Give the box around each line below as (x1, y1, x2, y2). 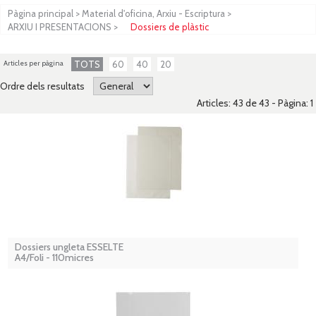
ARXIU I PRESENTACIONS (8, 21, 111, 33)
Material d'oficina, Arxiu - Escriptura (82, 8, 225, 20)
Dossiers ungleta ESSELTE (15, 241, 123, 254)
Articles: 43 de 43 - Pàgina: (197, 97, 310, 110)
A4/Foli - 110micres (15, 251, 94, 265)
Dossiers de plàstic (130, 21, 209, 33)
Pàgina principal (8, 8, 73, 20)
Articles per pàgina (4, 59, 63, 68)
